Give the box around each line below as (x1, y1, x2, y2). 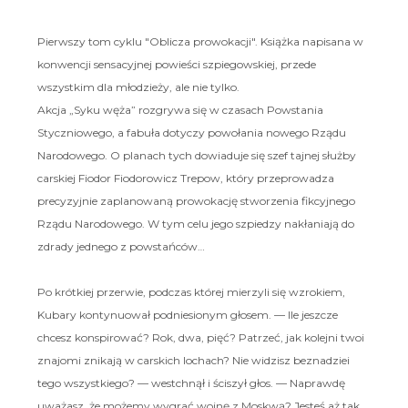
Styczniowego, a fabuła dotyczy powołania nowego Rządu (36, 125, 346, 139)
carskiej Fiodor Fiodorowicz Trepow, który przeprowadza (36, 170, 334, 185)
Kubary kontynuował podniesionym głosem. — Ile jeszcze (36, 307, 338, 321)
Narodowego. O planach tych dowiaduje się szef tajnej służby (36, 148, 356, 162)
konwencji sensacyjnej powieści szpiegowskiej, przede (36, 56, 316, 71)
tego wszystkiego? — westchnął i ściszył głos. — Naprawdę (36, 375, 345, 390)
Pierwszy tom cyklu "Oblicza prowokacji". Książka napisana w (36, 34, 363, 48)
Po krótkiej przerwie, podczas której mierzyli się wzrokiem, (36, 284, 345, 299)
